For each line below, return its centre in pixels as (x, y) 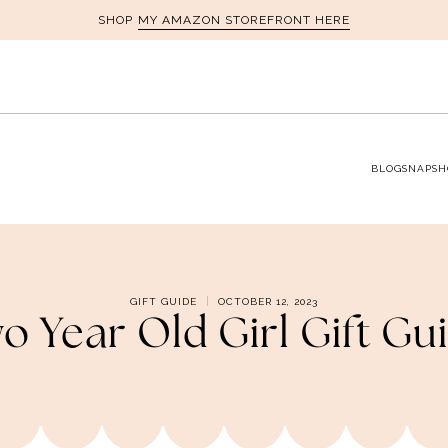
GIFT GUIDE (163, 301)
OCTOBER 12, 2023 (268, 301)
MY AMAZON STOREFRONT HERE (244, 19)
